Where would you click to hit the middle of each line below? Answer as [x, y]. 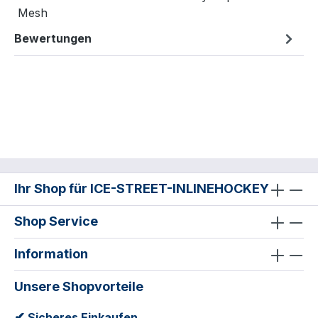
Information [51, 254]
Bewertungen [53, 39]
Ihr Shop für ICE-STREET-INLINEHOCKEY [142, 189]
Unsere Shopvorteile [79, 287]
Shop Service [56, 221]
